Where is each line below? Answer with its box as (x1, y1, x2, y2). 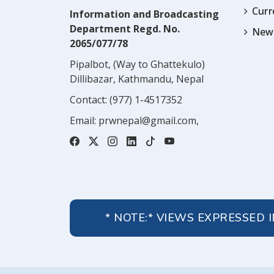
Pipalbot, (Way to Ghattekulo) (70, 57, 205, 71)
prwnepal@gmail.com (98, 113, 196, 127)
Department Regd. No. (70, 21, 180, 35)
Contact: (70, 92, 109, 106)
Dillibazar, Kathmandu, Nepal (70, 72, 204, 86)
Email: (70, 113, 98, 127)
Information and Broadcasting (70, 7, 219, 21)
